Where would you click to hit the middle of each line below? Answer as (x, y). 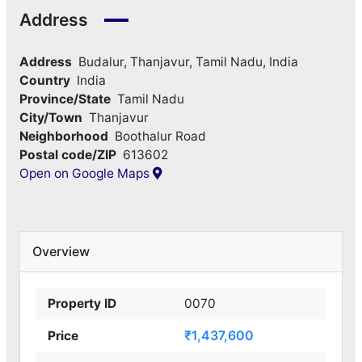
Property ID (82, 303)
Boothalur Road (160, 137)
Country (44, 81)
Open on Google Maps (86, 174)
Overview (61, 252)
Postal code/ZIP (67, 155)
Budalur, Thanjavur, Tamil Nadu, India (188, 62)
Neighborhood (63, 137)
